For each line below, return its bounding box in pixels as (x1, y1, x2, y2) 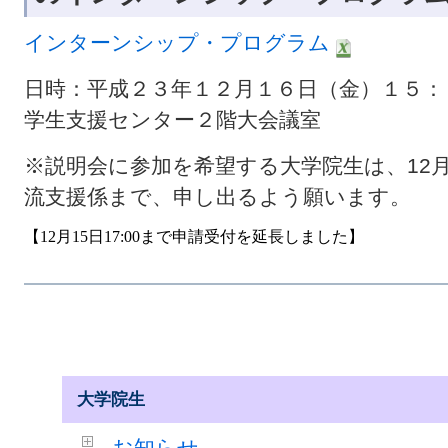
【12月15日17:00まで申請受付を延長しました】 (24, 228, 364, 245)
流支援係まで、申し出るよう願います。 (24, 185, 411, 208)
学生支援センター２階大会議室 (24, 108, 321, 131)
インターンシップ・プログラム (24, 31, 330, 54)
